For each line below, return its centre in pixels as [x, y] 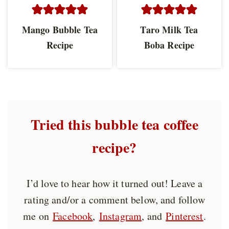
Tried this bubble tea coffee [114, 124]
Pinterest [185, 216]
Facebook [73, 216]
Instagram [120, 216]
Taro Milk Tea [169, 29]
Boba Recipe [169, 45]
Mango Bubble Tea [60, 29]
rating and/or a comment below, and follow [114, 199]
